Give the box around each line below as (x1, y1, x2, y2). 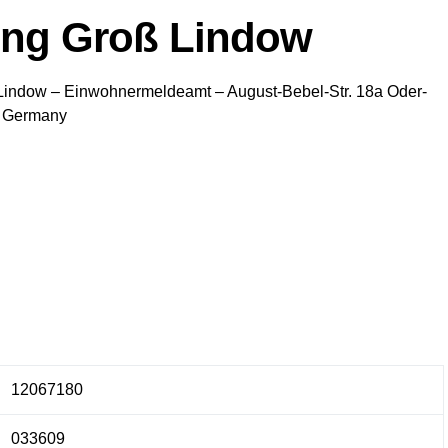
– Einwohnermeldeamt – (51, 83, 224, 100)
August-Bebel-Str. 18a (227, 83, 383, 100)
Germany (2, 107, 67, 124)
